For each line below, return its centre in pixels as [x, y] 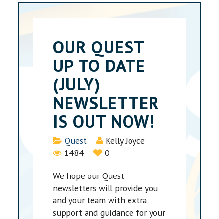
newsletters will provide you [106, 188]
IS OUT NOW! [104, 121]
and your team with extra [100, 200]
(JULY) [77, 84]
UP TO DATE [99, 65]
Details [66, 140]
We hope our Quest [89, 176]
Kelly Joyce [125, 141]
